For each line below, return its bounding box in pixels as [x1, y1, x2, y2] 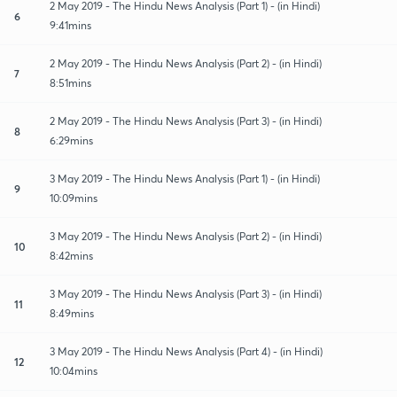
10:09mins [50, 191, 97, 205]
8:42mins [50, 248, 93, 262]
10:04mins [50, 363, 97, 378]
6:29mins [50, 133, 93, 147]
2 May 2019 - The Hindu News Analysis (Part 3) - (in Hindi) [50, 113, 322, 128]
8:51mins [50, 75, 91, 90]
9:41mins [50, 18, 91, 32]
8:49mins [50, 306, 94, 320]
